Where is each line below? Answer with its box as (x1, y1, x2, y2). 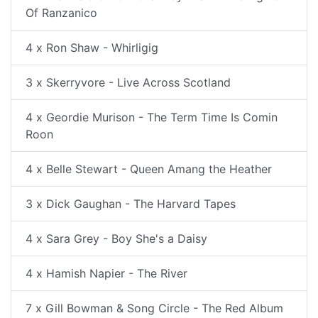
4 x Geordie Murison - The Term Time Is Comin (26, 110, 278, 124)
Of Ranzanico (26, 6, 97, 20)
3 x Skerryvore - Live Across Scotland (26, 75, 231, 89)
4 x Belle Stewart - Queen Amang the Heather (26, 162, 272, 176)
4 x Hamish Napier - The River (26, 266, 187, 280)
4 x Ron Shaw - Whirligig (26, 40, 158, 55)
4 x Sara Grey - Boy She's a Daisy (26, 231, 207, 246)
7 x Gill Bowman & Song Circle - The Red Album (26, 301, 283, 315)
